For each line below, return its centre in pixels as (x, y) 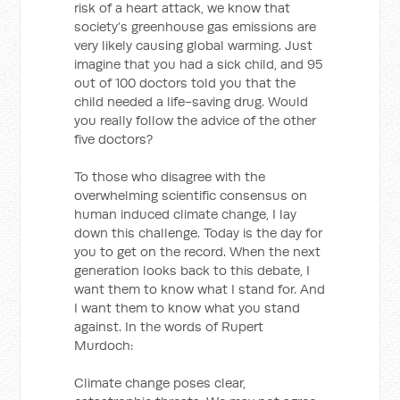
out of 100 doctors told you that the (185, 83)
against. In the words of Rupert (169, 326)
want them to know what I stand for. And (200, 289)
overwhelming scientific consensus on (191, 195)
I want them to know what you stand (187, 308)
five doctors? (114, 139)
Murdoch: (104, 345)
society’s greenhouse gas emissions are (196, 26)
